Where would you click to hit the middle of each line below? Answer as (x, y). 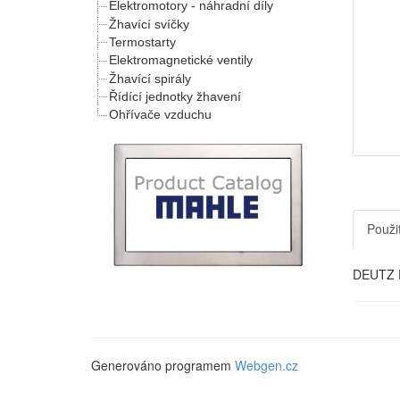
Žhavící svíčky (149, 24)
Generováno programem (163, 365)
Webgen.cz (267, 365)
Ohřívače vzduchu (160, 115)
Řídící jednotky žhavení (175, 96)
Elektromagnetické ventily (181, 60)
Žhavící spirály (150, 78)
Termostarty (142, 42)
